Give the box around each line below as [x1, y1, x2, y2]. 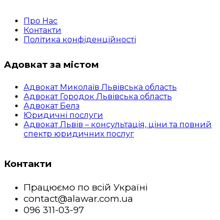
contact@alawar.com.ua [24, 192, 133, 204]
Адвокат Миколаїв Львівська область [24, 82, 177, 92]
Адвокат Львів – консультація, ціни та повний [24, 119, 212, 129]
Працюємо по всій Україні [24, 181, 148, 193]
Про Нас [24, 16, 57, 26]
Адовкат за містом [4, 58, 99, 70]
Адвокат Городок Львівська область [24, 91, 172, 101]
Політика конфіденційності [24, 34, 136, 44]
